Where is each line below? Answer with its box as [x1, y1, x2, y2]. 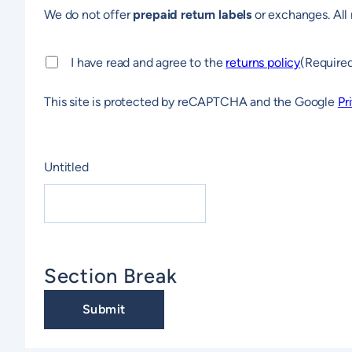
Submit [82, 301, 126, 317]
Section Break [44, 263, 178, 288]
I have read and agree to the [71, 55, 226, 71]
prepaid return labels [133, 7, 252, 23]
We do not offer [44, 7, 134, 23]
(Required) [95, 46, 155, 62]
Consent [46, 46, 93, 62]
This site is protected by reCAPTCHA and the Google [44, 94, 338, 110]
